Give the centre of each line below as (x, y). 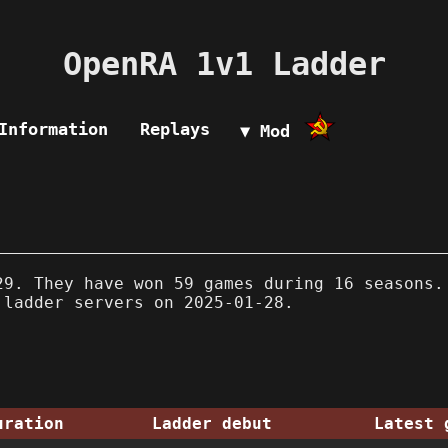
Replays (175, 128)
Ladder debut (212, 423)
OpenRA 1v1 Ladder (224, 64)
